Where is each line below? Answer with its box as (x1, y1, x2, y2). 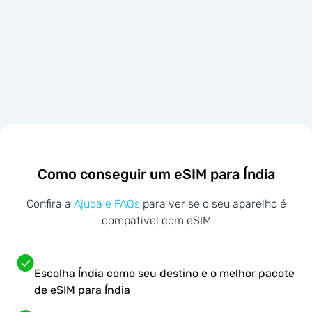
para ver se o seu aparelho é (139, 197, 286, 211)
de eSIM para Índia (34, 283, 130, 297)
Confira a (26, 197, 74, 211)
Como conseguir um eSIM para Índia (37, 165, 275, 182)
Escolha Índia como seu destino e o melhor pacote (34, 267, 295, 281)
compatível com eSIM (101, 214, 211, 228)
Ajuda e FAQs (73, 197, 140, 211)
